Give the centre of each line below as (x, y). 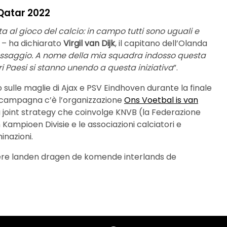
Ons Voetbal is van (161, 100)
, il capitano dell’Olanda (161, 43)
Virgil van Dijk (89, 43)
